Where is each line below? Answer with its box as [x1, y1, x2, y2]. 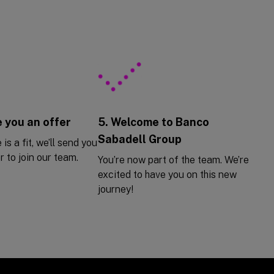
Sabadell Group [98, 132, 182, 146]
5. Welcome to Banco [98, 115, 209, 128]
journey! [98, 183, 133, 195]
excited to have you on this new [98, 168, 237, 180]
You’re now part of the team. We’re [98, 154, 249, 166]
